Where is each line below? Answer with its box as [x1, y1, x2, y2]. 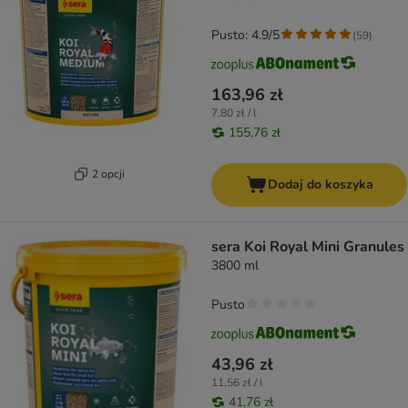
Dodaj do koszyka [267, 176, 373, 194]
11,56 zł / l [211, 375, 263, 391]
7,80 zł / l [211, 106, 257, 121]
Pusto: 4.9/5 [211, 26, 280, 45]
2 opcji [91, 166, 125, 181]
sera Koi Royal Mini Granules [211, 237, 404, 258]
